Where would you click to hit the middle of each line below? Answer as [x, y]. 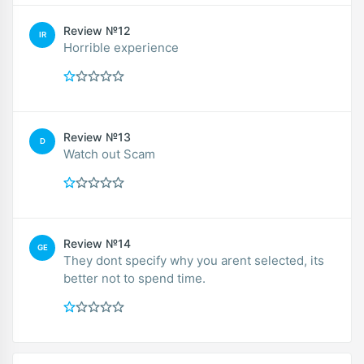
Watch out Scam [109, 154]
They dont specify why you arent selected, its [194, 260]
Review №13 [97, 136]
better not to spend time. [134, 278]
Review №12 [97, 30]
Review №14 [97, 243]
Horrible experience [121, 47]
